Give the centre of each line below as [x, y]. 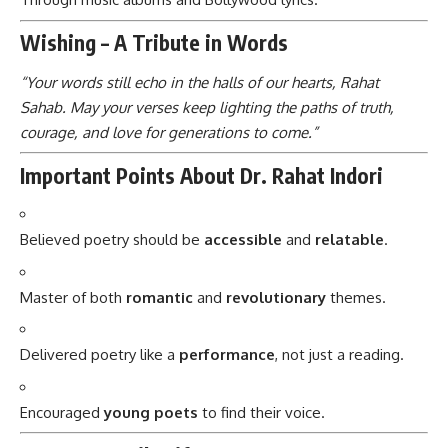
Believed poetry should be [112, 240]
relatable [349, 240]
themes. [356, 297]
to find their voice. [261, 412]
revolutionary [276, 297]
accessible [243, 240]
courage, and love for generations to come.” [169, 132]
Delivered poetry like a [99, 355]
